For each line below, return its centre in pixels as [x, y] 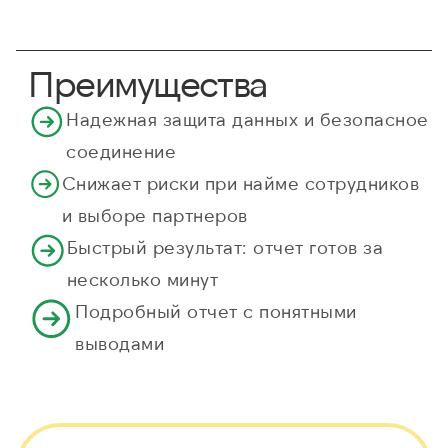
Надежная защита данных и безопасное [247, 119]
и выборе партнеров [154, 215]
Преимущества [148, 83]
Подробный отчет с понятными [216, 311]
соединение [121, 151]
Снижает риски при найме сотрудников [240, 183]
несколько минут [142, 279]
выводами [120, 343]
